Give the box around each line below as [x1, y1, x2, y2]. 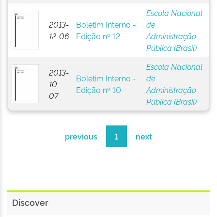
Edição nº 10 [76, 84, 121, 95]
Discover [12, 196, 48, 208]
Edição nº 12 [76, 31, 120, 41]
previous [65, 131, 97, 141]
